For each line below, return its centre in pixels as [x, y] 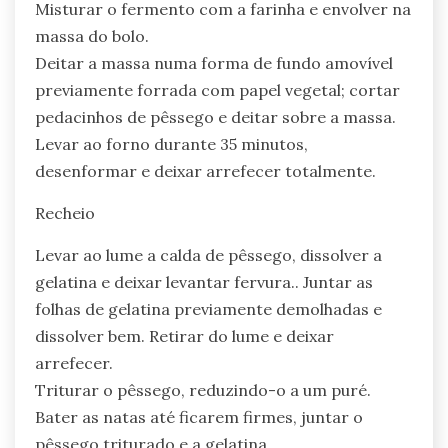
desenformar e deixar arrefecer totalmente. [205, 171]
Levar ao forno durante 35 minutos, [171, 144]
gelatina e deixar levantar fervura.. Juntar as [204, 282]
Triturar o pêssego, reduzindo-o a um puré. [203, 390]
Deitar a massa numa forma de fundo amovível [214, 63]
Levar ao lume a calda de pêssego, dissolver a [208, 255]
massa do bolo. [92, 36]
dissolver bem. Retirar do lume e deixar [184, 336]
